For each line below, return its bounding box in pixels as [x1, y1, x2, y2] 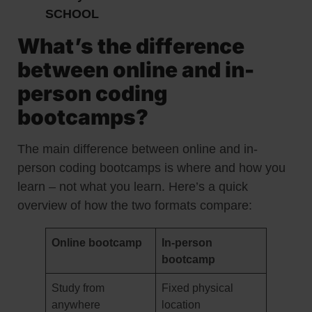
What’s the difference [17, 33, 244, 58]
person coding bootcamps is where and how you [17, 160, 286, 175]
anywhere [52, 297, 101, 311]
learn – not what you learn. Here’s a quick [17, 179, 248, 194]
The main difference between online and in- [17, 141, 258, 156]
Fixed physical [162, 281, 234, 294]
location [162, 297, 201, 311]
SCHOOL [45, 7, 99, 22]
